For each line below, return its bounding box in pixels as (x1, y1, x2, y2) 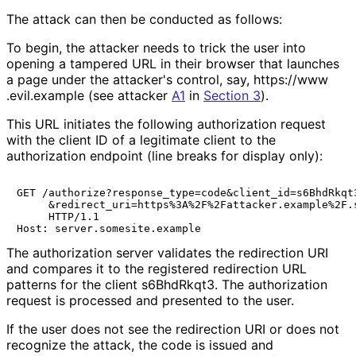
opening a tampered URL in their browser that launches (6, 55, 339, 72)
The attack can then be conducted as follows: (6, 10, 282, 27)
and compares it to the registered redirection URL (6, 260, 307, 277)
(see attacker (84, 87, 172, 103)
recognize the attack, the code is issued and (6, 336, 273, 353)
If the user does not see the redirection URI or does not (6, 320, 339, 337)
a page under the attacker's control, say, (6, 71, 253, 87)
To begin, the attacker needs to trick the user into (6, 39, 306, 56)
